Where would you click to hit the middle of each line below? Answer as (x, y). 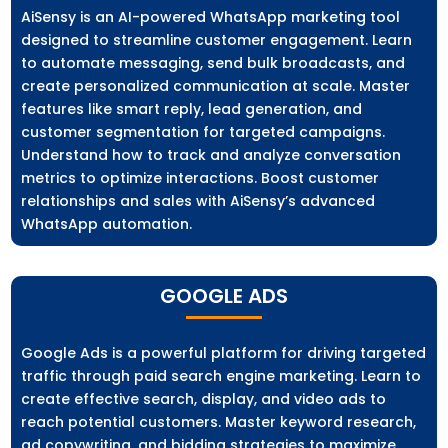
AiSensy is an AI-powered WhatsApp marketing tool (211, 17)
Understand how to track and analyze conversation (211, 155)
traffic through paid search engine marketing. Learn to (221, 376)
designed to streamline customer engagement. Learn (217, 40)
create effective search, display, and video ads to (204, 399)
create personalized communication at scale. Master (216, 86)
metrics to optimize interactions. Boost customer (200, 178)
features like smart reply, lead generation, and (192, 109)
